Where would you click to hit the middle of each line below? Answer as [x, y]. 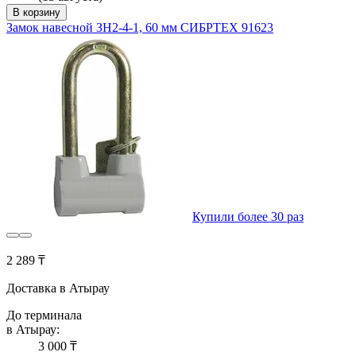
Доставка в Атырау [58, 288]
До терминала [44, 315]
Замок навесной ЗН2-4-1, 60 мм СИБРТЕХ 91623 [140, 28]
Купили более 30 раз [248, 217]
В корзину [37, 13]
